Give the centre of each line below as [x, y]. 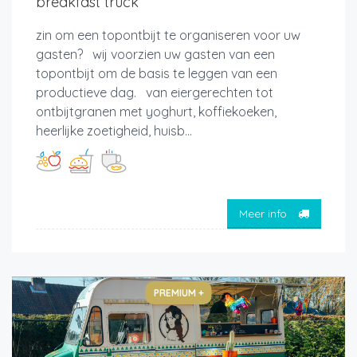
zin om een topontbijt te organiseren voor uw [168, 35]
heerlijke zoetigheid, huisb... [114, 131]
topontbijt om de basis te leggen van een [157, 74]
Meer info [265, 213]
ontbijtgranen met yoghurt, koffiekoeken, [156, 112]
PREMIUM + [178, 293]
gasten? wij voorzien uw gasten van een [155, 55]
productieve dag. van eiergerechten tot [155, 93]
